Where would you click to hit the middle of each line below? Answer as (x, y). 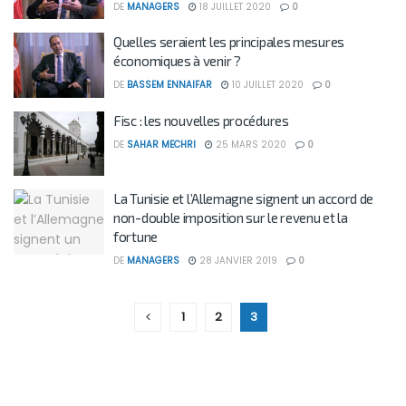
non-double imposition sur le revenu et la (231, 217)
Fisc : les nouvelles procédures (201, 120)
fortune (135, 237)
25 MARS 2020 (250, 144)
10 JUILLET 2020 (266, 85)
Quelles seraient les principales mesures (229, 42)
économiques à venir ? (177, 61)
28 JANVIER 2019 (237, 261)
